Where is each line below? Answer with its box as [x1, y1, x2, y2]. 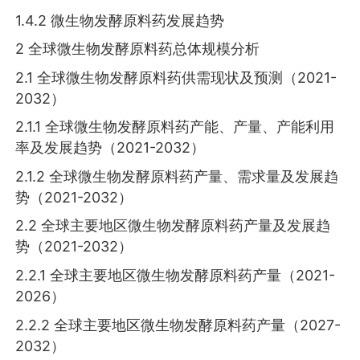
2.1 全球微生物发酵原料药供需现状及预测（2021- [15, 68, 337, 86]
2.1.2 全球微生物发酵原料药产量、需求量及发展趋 [15, 167, 339, 185]
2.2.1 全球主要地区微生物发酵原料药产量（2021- [15, 267, 336, 284]
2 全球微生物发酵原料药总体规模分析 [15, 40, 260, 58]
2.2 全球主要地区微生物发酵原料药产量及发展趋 [15, 217, 331, 235]
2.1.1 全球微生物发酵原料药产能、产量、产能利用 [15, 118, 335, 136]
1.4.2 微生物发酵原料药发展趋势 [15, 11, 225, 29]
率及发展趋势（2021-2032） [15, 139, 206, 157]
